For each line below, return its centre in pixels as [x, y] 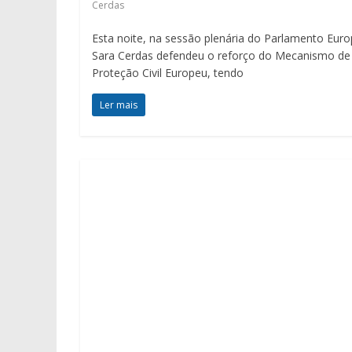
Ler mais [119, 104]
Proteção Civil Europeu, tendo [168, 72]
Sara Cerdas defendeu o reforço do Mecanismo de [221, 55]
